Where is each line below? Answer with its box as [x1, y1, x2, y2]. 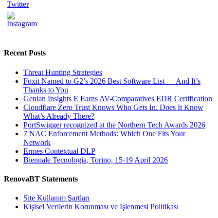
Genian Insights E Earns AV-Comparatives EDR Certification [23, 94, 212, 103]
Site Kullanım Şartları [23, 194, 90, 202]
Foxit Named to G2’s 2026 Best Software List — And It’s [23, 76, 200, 85]
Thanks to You [23, 85, 68, 94]
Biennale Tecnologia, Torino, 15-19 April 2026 [23, 155, 168, 164]
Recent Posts [4, 49, 46, 57]
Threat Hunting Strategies [23, 68, 102, 76]
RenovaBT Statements [4, 174, 78, 183]
